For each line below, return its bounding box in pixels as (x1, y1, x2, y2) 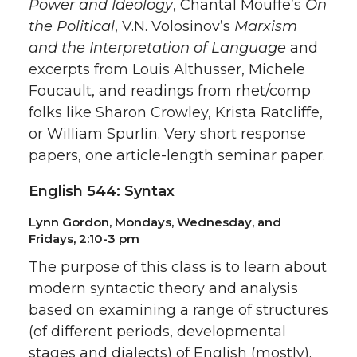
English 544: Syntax (29, 182, 175, 200)
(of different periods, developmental (29, 323, 286, 340)
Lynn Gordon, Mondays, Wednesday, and (29, 214, 281, 229)
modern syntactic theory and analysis (29, 280, 298, 297)
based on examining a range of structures (29, 301, 328, 319)
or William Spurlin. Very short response (29, 125, 306, 143)
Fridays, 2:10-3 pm (29, 231, 139, 246)
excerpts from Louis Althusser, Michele (29, 61, 305, 78)
